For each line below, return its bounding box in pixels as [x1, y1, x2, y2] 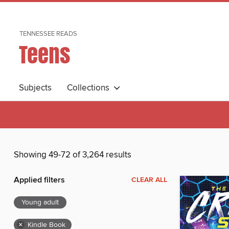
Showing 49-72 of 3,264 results [14, 149, 131, 161]
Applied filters [14, 175, 65, 186]
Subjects [19, 82, 52, 94]
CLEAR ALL [131, 175, 167, 185]
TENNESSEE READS [19, 30, 77, 38]
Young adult [21, 198, 59, 208]
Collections [67, 82, 113, 94]
